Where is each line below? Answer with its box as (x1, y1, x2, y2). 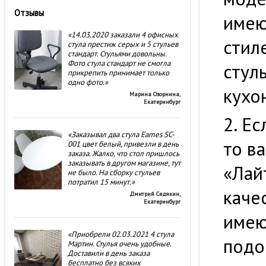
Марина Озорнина (129, 90, 179, 98)
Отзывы (14, 7, 44, 18)
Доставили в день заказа (68, 248, 150, 258)
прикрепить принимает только (68, 68, 169, 78)
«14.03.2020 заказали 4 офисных (68, 30, 178, 40)
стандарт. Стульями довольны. (68, 49, 166, 59)
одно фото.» (68, 77, 108, 87)
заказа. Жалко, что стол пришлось (68, 148, 179, 159)
